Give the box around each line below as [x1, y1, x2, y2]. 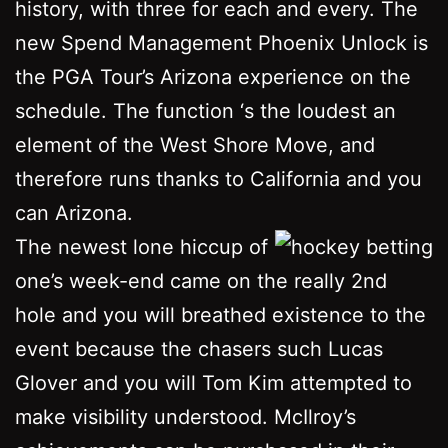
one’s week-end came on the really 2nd [15, 268, 387, 293]
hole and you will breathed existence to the [15, 302, 426, 327]
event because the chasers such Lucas [15, 336, 383, 361]
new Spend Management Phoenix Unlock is [15, 30, 428, 55]
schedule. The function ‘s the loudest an [15, 98, 396, 123]
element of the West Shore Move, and [15, 132, 375, 157]
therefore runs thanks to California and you [15, 166, 422, 191]
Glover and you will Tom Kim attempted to [15, 370, 412, 395]
